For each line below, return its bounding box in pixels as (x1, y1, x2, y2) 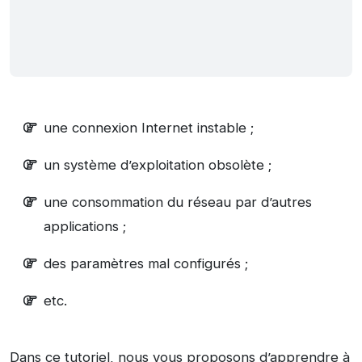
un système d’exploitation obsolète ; (44, 157, 271, 174)
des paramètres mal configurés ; (44, 255, 248, 272)
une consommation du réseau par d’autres (44, 194, 312, 211)
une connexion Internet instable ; (44, 120, 254, 137)
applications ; (44, 218, 126, 235)
